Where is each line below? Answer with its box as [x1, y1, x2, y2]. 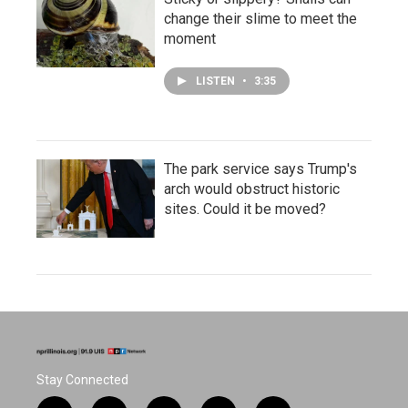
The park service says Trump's [164, 160, 357, 178]
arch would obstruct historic [164, 180, 340, 199]
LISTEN [196, 75, 238, 88]
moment [164, 30, 216, 48]
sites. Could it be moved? [164, 200, 326, 219]
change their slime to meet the [164, 10, 357, 28]
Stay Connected [36, 372, 128, 388]
